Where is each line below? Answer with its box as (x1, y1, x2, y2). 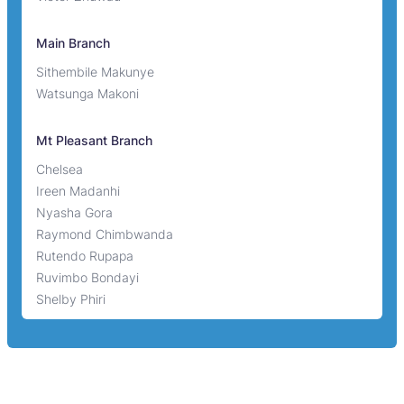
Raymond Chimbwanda (36, 225, 173, 242)
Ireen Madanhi (36, 182, 120, 198)
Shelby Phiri (36, 290, 106, 307)
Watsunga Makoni (36, 85, 139, 101)
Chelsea (36, 161, 83, 177)
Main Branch (36, 34, 110, 50)
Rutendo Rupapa (36, 247, 133, 263)
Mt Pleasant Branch (36, 132, 152, 148)
